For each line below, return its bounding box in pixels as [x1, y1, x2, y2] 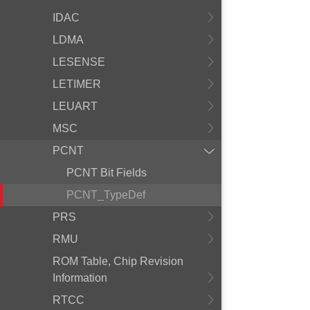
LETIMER [53, 78, 101, 90]
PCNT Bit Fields [66, 167, 147, 179]
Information [53, 272, 107, 284]
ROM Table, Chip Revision [53, 255, 183, 267]
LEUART [53, 100, 98, 112]
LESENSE [53, 56, 105, 68]
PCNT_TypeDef [66, 189, 145, 201]
